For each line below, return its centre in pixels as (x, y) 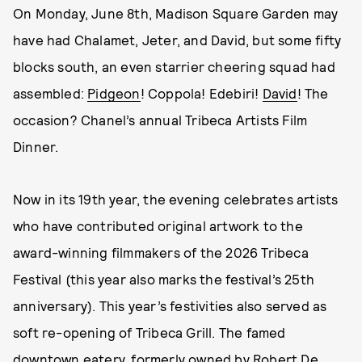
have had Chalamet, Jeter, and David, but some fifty (177, 40)
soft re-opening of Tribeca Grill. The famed (149, 332)
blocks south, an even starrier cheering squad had (174, 66)
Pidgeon (114, 93)
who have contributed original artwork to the (158, 225)
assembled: (51, 93)
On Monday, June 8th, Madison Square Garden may (176, 13)
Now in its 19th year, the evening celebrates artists (176, 199)
